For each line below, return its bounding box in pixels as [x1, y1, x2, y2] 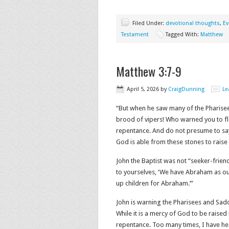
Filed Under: [132, 20, 166, 27]
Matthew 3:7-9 [116, 62, 181, 80]
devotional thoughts [166, 20, 220, 27]
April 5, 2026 [127, 86, 159, 93]
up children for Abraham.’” [116, 179, 193, 187]
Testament [121, 31, 149, 38]
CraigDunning [168, 86, 204, 93]
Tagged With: [166, 31, 200, 38]
